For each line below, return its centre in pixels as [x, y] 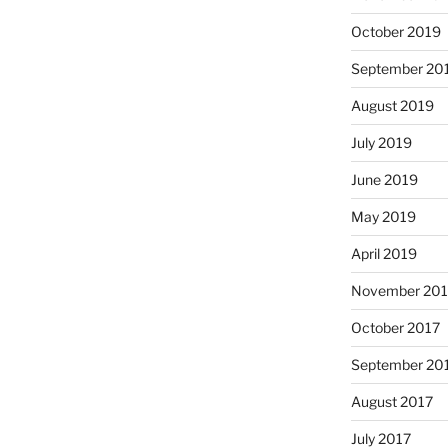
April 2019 [383, 254]
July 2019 [381, 143]
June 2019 [384, 180]
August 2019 [392, 106]
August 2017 [391, 402]
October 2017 [395, 328]
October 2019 [395, 32]
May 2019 [383, 217]
